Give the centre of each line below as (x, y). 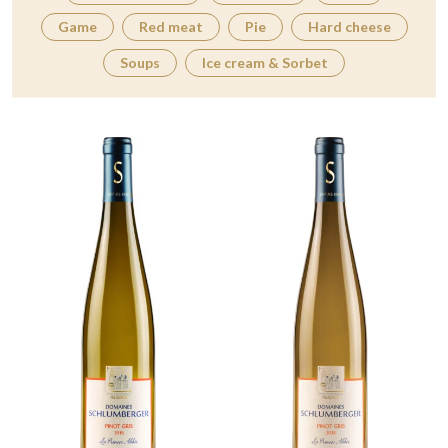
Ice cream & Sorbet (265, 62)
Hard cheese (349, 26)
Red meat (170, 26)
